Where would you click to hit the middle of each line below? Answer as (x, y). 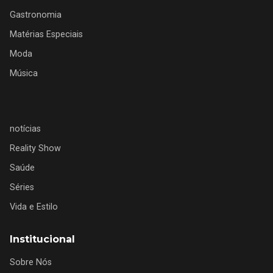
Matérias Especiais (46, 35)
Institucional (42, 239)
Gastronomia (36, 15)
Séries (22, 188)
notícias (25, 129)
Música (24, 74)
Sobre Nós (31, 263)
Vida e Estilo (34, 207)
